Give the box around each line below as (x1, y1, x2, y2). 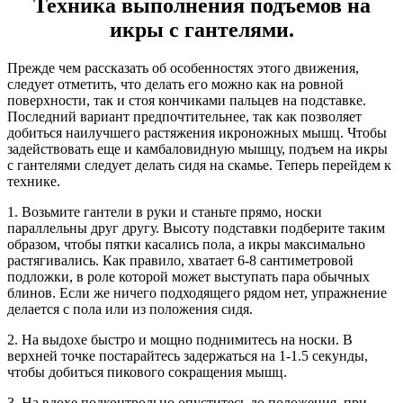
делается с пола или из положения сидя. (7, 300, 253, 317)
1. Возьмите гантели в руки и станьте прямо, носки (7, 203, 322, 219)
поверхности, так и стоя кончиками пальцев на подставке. (7, 92, 366, 108)
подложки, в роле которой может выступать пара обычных (7, 268, 370, 284)
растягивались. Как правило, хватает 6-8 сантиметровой (7, 252, 354, 268)
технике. (7, 173, 60, 189)
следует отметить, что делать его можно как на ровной (7, 76, 344, 92)
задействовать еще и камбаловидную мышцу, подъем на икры (7, 140, 388, 157)
